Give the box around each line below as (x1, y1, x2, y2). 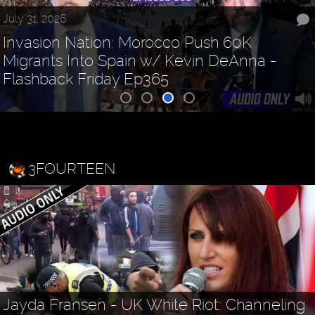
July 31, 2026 (3, 11, 67, 25)
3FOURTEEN (27, 159, 115, 177)
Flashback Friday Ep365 (3, 70, 169, 89)
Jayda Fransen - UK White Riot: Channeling (3, 295, 306, 314)
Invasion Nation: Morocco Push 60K (3, 33, 252, 52)
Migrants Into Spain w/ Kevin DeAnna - (3, 51, 277, 70)
